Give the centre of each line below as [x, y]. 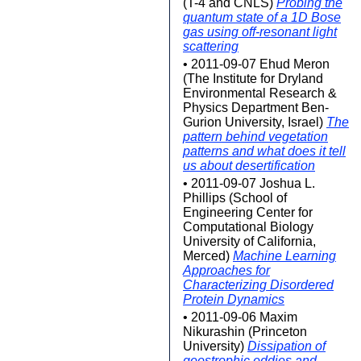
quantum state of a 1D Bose [262, 17]
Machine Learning [284, 256]
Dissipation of [286, 346]
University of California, [249, 241]
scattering [211, 46]
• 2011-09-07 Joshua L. [249, 183]
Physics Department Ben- [256, 108]
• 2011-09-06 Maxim [240, 317]
